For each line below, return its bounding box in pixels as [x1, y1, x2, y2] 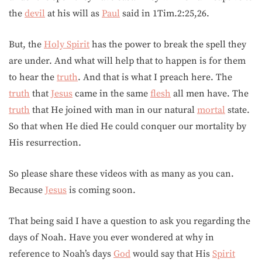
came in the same [73, 88, 150, 99]
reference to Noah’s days [9, 248, 113, 260]
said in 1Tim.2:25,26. [120, 8, 209, 19]
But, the [9, 39, 44, 50]
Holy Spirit [44, 39, 89, 50]
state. [225, 104, 250, 116]
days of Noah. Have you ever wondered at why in [9, 232, 214, 243]
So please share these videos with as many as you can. [9, 168, 234, 180]
